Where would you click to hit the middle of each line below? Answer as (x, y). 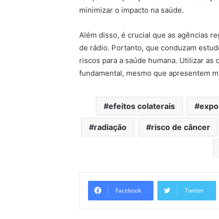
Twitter (194, 190)
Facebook (128, 190)
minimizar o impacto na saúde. (131, 10)
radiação (110, 127)
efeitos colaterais (142, 106)
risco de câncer (180, 127)
